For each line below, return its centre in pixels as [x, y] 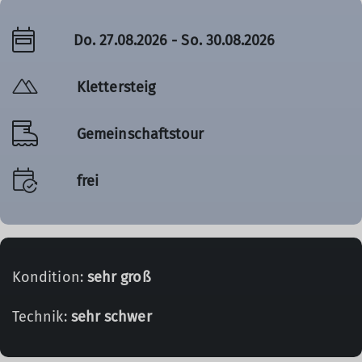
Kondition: [50, 277]
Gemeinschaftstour [141, 134]
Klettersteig [116, 87]
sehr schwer [111, 317]
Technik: [42, 317]
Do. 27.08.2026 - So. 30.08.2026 [175, 40]
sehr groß [119, 277]
